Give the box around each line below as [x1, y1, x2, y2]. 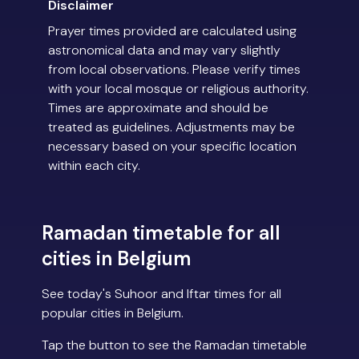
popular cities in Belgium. [42, 305, 184, 322]
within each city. [48, 157, 140, 175]
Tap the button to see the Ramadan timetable [42, 337, 307, 354]
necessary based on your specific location [48, 138, 296, 155]
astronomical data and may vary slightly [48, 42, 280, 59]
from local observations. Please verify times [48, 61, 301, 79]
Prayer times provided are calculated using [48, 22, 296, 40]
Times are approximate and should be [48, 99, 268, 117]
